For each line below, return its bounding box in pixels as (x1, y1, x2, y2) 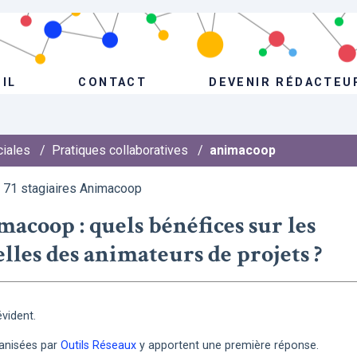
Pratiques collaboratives (52, 143, 188, 158)
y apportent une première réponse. (136, 339, 319, 352)
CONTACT (78, 75, 147, 89)
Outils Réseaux (61, 339, 136, 352)
